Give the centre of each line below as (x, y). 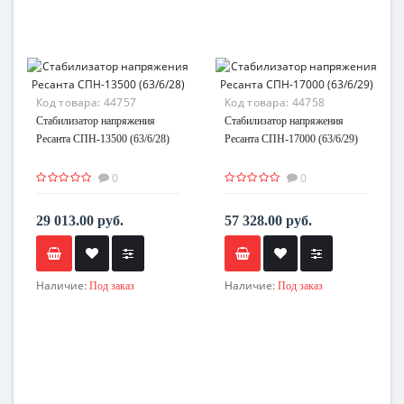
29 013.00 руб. (80, 220)
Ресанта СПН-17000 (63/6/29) (291, 138)
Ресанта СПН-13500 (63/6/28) (103, 138)
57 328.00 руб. (268, 220)
